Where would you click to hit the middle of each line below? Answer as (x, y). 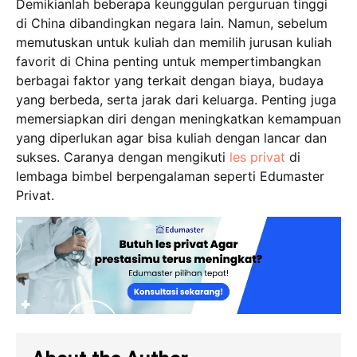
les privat (257, 157)
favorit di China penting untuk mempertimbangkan (169, 62)
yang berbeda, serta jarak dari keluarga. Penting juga (176, 100)
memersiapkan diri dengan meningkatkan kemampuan (178, 119)
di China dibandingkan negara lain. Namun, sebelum (172, 24)
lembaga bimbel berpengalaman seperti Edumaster (170, 177)
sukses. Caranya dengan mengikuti (123, 157)
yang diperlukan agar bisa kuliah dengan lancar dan (171, 138)
